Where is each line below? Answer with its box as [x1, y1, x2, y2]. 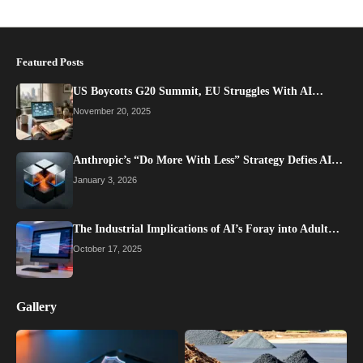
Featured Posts [16, 56, 83, 69]
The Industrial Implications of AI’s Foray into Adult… [73, 223, 340, 236]
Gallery [16, 300, 57, 314]
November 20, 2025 [73, 106, 151, 117]
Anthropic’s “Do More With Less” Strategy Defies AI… [73, 154, 343, 167]
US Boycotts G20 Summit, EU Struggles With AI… [73, 85, 323, 98]
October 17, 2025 [73, 244, 142, 254]
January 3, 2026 [73, 175, 137, 186]
